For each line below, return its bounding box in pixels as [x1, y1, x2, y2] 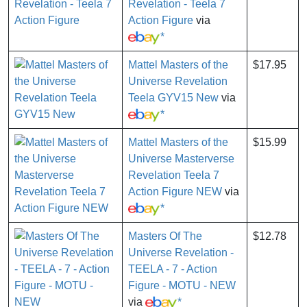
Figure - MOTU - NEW [128, 280, 236, 292]
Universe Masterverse [128, 153, 234, 165]
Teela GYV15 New [128, 92, 219, 104]
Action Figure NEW [128, 186, 222, 198]
